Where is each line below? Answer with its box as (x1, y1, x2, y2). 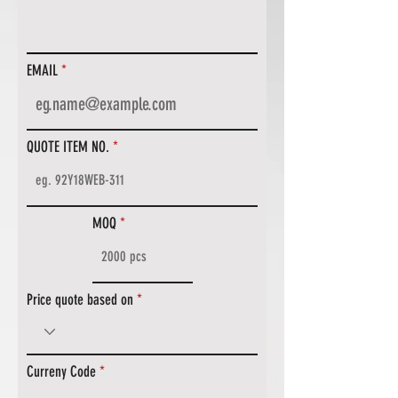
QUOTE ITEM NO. (27, 138, 109, 155)
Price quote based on (27, 291, 133, 308)
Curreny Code (27, 362, 96, 380)
